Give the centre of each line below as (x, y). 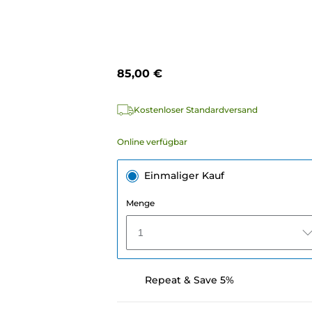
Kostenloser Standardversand (195, 110)
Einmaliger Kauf (184, 176)
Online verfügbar (152, 142)
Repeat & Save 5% (189, 280)
